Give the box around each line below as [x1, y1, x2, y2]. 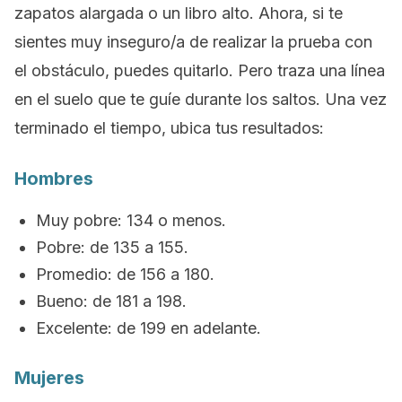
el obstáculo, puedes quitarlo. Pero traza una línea [14, 61, 385, 80]
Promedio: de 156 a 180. [36, 265, 214, 284]
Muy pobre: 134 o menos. [36, 211, 226, 230]
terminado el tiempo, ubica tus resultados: [14, 118, 324, 137]
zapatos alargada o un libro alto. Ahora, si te [14, 4, 343, 22]
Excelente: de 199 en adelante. [36, 319, 261, 337]
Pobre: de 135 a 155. [36, 238, 188, 257]
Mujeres [14, 367, 84, 389]
